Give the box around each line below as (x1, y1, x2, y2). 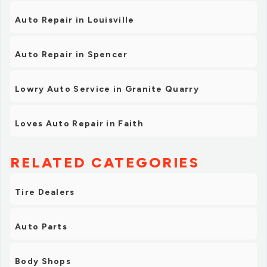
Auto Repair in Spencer (15, 49, 128, 60)
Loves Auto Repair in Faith (15, 118, 144, 129)
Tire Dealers (15, 187, 75, 197)
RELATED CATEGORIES (10, 153, 199, 171)
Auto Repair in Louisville (15, 14, 135, 25)
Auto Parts (15, 221, 67, 232)
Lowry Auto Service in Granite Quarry (15, 83, 199, 94)
